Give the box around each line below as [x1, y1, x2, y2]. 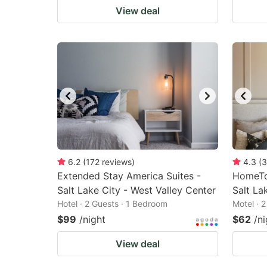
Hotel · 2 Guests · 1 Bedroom [57, 198, 167, 209]
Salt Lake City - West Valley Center [57, 184, 216, 196]
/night [79, 213, 105, 225]
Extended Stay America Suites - [57, 170, 201, 182]
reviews [102, 157, 132, 167]
